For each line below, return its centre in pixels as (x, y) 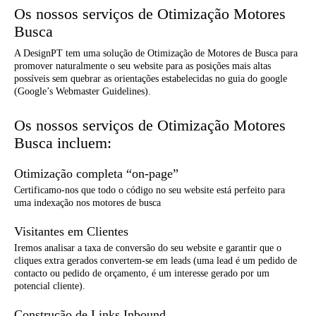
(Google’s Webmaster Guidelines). (83, 92)
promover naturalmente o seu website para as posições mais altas (142, 66)
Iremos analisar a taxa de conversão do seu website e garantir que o (148, 248)
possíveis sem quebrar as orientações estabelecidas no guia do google (151, 79)
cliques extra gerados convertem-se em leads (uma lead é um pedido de (156, 261)
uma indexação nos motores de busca (87, 203)
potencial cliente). (50, 286)
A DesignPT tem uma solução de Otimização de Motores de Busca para (156, 54)
